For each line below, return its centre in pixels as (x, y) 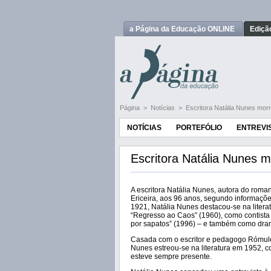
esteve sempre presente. (171, 256)
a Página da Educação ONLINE (182, 29)
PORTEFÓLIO (199, 128)
